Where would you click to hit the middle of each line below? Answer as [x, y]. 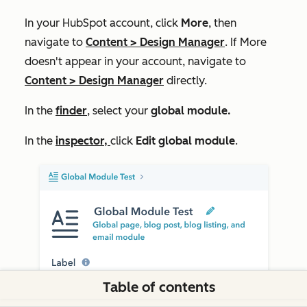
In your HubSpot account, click [103, 23]
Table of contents [159, 287]
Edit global [164, 141]
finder [71, 111]
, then [222, 23]
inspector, [83, 141]
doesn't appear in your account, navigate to [135, 62]
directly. [185, 81]
